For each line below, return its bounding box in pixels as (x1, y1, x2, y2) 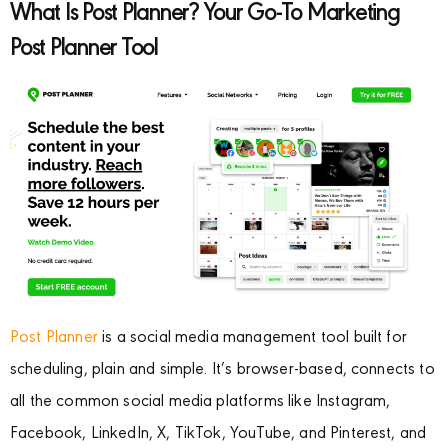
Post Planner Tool (10, 36, 158, 62)
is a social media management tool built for (97, 330, 407, 348)
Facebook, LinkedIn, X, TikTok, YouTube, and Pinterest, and (10, 426, 427, 444)
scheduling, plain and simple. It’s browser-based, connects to (10, 362, 435, 380)
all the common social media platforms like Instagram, (10, 394, 391, 412)
